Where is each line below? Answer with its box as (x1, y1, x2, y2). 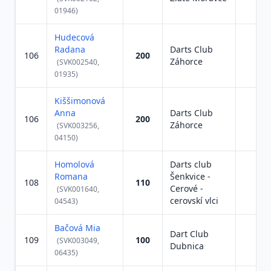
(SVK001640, (57, 184, 99, 194)
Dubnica (170, 240, 204, 252)
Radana (54, 44, 85, 55)
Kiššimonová (54, 95, 105, 106)
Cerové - (170, 183, 203, 194)
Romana (54, 171, 88, 182)
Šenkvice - (170, 171, 211, 182)
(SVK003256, (57, 120, 99, 131)
